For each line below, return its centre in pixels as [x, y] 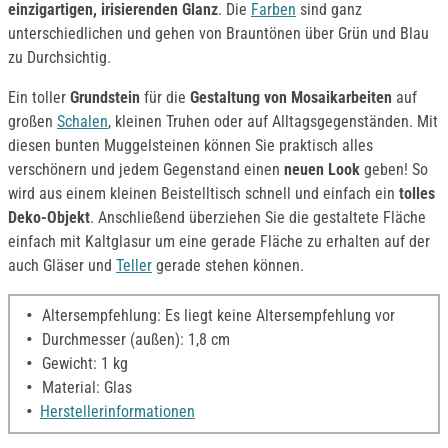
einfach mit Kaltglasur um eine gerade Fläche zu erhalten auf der [219, 242]
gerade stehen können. [228, 266]
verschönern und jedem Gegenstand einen [146, 170]
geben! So [394, 170]
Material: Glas [85, 388]
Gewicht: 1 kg [83, 364]
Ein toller [39, 98]
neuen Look [322, 170]
